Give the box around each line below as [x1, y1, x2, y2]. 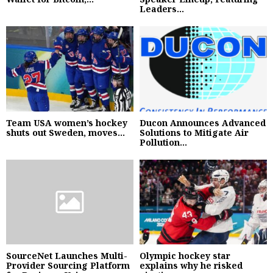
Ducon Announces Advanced [140, 116, 266, 129]
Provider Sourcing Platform [6, 259, 130, 271]
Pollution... [140, 136, 187, 148]
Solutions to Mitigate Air [140, 126, 249, 138]
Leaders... [140, 3, 184, 15]
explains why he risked [140, 259, 243, 271]
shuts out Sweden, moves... [6, 126, 125, 138]
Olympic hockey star [140, 249, 230, 261]
